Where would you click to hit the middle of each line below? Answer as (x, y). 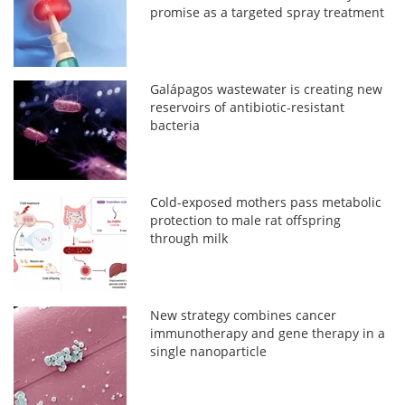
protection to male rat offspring (246, 220)
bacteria (175, 125)
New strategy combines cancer (244, 315)
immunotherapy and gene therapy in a (268, 333)
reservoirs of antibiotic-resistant (248, 107)
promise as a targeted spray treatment (268, 12)
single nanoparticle (209, 351)
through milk (189, 238)
